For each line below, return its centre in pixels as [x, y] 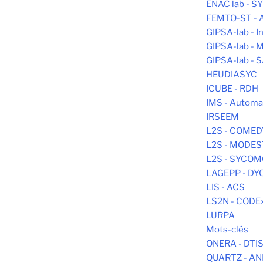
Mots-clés [227, 230]
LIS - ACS [225, 188]
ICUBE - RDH [232, 89]
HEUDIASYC [232, 75]
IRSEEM [222, 117]
